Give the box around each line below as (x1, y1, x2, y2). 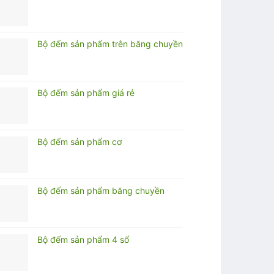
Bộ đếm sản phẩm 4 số (37, 234, 129, 245)
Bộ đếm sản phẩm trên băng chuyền (37, 38, 183, 49)
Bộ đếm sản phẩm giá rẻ (37, 87, 135, 98)
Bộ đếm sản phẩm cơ (37, 136, 122, 147)
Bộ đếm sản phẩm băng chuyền (37, 185, 165, 196)
